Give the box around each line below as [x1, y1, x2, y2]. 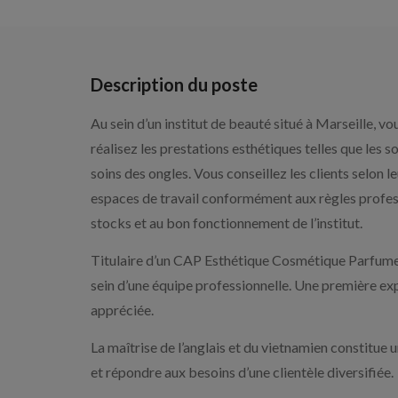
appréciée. [91, 301, 154, 319]
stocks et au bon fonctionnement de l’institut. [91, 214, 362, 232]
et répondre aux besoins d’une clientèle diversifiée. [91, 363, 394, 381]
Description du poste [91, 74, 258, 96]
